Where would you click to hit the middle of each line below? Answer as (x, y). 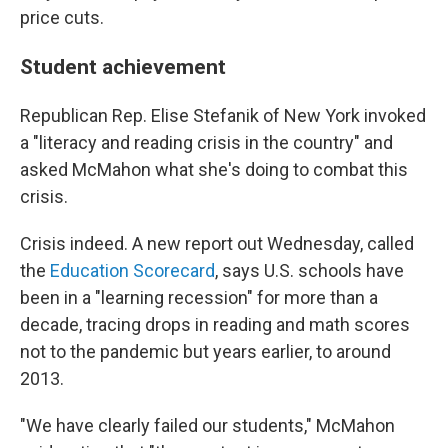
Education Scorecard (132, 270)
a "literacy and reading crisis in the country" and (206, 142)
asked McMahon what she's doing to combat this (214, 169)
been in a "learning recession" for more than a (199, 297)
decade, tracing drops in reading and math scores (215, 324)
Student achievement (123, 66)
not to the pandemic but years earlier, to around (205, 351)
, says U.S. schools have (309, 270)
